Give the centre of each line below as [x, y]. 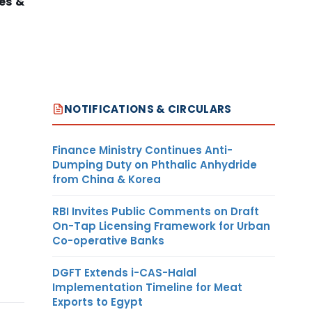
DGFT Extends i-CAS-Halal [124, 272]
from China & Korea [107, 179]
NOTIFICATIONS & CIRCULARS [148, 109]
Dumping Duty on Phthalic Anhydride [155, 164]
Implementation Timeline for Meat [147, 287]
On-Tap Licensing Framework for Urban [161, 226]
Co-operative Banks [108, 240]
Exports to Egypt [97, 302]
